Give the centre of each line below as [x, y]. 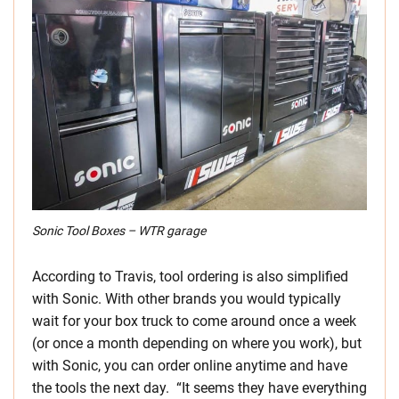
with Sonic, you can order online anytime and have [190, 366]
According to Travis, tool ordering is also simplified [190, 277]
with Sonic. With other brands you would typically [187, 299]
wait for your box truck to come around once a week [194, 322]
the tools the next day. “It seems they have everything [199, 388]
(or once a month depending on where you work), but [197, 344]
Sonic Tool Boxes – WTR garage [119, 231]
